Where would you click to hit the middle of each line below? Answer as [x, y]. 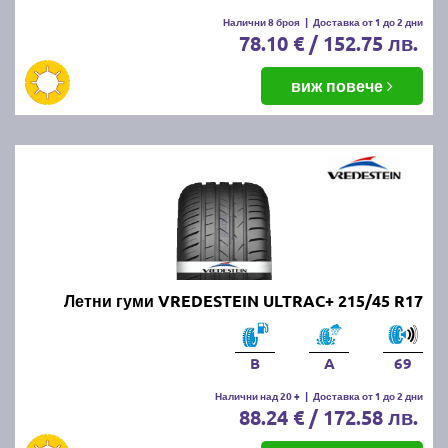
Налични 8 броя [261, 21]
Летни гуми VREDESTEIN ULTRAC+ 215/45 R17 [243, 300]
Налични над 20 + [257, 395]
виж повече [339, 85]
